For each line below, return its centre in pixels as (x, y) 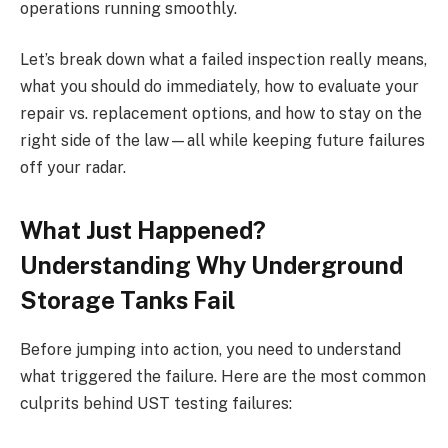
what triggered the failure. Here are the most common (223, 377)
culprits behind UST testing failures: (156, 404)
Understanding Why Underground (211, 265)
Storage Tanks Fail (127, 300)
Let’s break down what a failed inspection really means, (223, 60)
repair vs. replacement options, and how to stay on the (221, 114)
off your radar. (73, 168)
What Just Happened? (143, 230)
